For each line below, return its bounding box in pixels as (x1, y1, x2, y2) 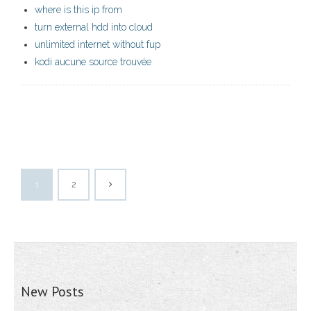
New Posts (21, 283, 84, 301)
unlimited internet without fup (35, 39, 160, 51)
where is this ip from (35, 4, 122, 16)
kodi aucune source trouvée (35, 56, 151, 68)
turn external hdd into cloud (35, 22, 153, 33)
